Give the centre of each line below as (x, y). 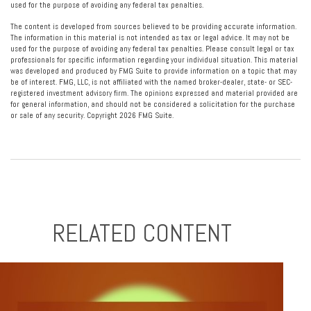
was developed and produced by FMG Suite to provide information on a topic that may (153, 71)
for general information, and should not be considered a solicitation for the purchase (153, 104)
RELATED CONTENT (142, 233)
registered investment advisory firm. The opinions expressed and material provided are (154, 93)
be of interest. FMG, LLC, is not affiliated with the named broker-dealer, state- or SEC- (151, 82)
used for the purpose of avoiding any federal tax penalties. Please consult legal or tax (152, 49)
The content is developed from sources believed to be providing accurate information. (153, 26)
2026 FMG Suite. (146, 115)
